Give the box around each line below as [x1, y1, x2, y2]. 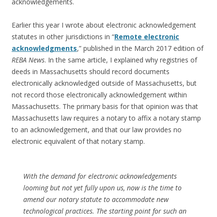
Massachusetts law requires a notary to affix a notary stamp [12, 113, 201, 123]
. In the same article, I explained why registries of [45, 55, 197, 65]
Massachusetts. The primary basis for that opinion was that [12, 102, 198, 111]
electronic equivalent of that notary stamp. [12, 137, 145, 146]
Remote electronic [114, 32, 179, 42]
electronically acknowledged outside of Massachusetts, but [12, 78, 197, 88]
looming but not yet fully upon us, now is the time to [23, 183, 182, 193]
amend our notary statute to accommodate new [23, 195, 169, 204]
